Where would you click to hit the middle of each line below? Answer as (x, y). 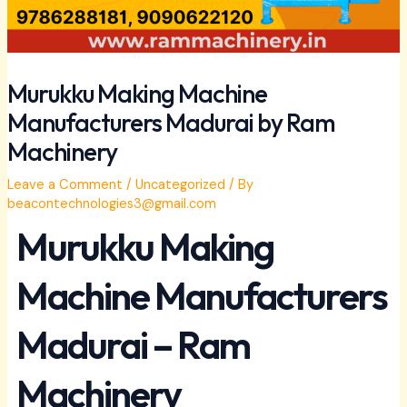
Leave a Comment (65, 185)
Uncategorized (180, 185)
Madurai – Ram (133, 345)
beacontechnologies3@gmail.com (111, 204)
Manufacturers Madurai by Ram (171, 123)
